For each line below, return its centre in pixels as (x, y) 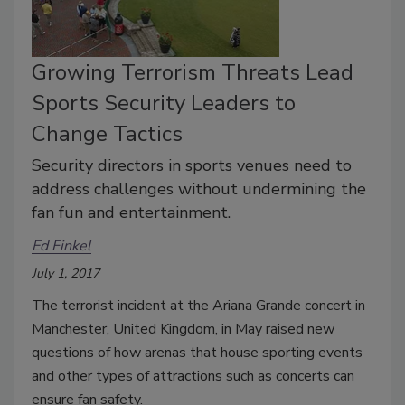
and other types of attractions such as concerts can (193, 377)
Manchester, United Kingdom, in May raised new (183, 330)
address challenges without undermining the (199, 189)
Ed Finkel (61, 245)
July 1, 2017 (66, 274)
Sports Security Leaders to (164, 104)
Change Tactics (107, 134)
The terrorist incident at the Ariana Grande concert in (198, 306)
